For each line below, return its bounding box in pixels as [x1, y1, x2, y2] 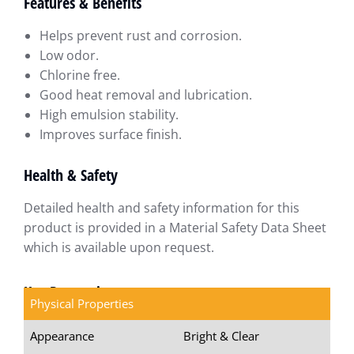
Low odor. [40, 47, 99, 65]
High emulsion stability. [40, 106, 179, 124]
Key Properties [24, 281, 113, 303]
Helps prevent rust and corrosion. [40, 27, 242, 45]
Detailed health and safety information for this [24, 199, 299, 217]
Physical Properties [30, 296, 134, 312]
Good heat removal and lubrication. [40, 86, 252, 104]
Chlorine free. [40, 66, 120, 85]
